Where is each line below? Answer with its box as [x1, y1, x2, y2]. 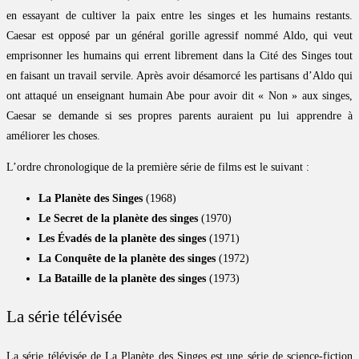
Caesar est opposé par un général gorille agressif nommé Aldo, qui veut [6, 29, 353, 42]
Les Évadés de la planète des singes [38, 232, 206, 244]
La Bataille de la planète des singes [38, 272, 206, 284]
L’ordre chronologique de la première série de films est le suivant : [6, 160, 309, 173]
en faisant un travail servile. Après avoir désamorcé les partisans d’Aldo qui [6, 69, 353, 82]
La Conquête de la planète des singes [38, 252, 216, 264]
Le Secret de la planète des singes [38, 212, 198, 224]
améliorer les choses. [6, 129, 100, 142]
